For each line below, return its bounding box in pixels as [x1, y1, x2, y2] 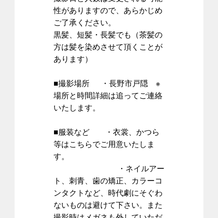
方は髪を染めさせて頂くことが [54, 40, 163, 52]
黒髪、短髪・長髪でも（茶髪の [54, 28, 163, 40]
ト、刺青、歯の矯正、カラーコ [54, 174, 163, 186]
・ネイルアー [54, 162, 164, 174]
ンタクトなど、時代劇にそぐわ [54, 186, 163, 198]
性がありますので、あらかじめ [54, 4, 163, 16]
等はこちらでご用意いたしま [54, 138, 155, 149]
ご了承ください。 [54, 16, 116, 28]
